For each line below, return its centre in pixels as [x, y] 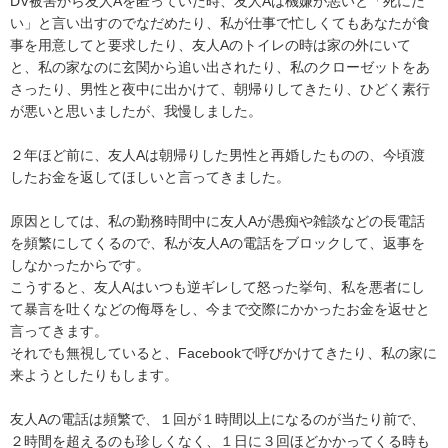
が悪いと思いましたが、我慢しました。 [136, 111]
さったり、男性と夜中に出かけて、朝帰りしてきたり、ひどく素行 [220, 89]
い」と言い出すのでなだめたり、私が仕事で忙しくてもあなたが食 [220, 23]
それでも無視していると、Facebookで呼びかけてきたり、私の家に [223, 353]
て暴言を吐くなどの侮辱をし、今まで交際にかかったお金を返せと [220, 309]
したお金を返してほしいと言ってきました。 [150, 177]
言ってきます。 [59, 331]
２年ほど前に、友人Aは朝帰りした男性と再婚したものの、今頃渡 [217, 155]
